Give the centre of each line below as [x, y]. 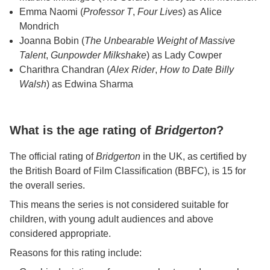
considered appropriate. [60, 234]
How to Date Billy [197, 70]
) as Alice [202, 12]
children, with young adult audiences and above [111, 219]
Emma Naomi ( [51, 12]
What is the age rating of [82, 130]
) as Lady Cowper [184, 55]
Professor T [108, 12]
